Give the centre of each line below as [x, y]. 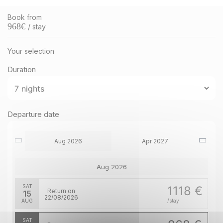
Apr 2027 [155, 141]
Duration [22, 69]
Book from [25, 17]
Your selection [31, 51]
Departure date [33, 114]
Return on [61, 191]
